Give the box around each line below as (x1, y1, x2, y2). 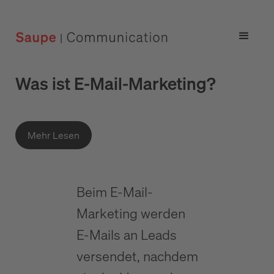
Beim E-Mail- (76, 183, 153, 201)
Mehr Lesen (28, 128, 80, 142)
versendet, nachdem (76, 247, 198, 265)
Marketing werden (76, 204, 185, 222)
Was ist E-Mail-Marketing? (15, 72, 215, 95)
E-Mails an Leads (76, 226, 177, 243)
